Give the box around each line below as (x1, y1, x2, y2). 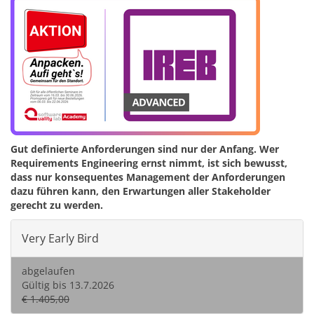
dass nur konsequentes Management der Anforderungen (11, 170, 285, 184)
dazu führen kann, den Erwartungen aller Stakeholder (11, 184, 271, 198)
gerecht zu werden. (11, 198, 103, 212)
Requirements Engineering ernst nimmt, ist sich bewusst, (11, 156, 287, 170)
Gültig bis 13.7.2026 (22, 278, 114, 292)
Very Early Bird (22, 231, 99, 246)
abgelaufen (22, 264, 75, 278)
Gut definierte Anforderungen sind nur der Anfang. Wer (11, 142, 279, 156)
